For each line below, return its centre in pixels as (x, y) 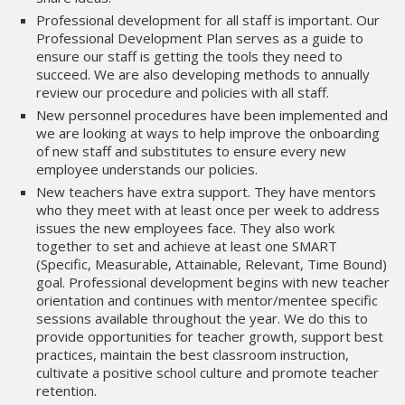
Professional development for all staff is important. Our (207, 19)
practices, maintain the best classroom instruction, (192, 354)
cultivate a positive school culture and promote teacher (207, 372)
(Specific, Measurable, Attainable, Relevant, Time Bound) (211, 264)
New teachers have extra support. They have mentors (206, 191)
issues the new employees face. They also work (185, 227)
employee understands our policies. (146, 169)
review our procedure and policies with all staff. (182, 92)
